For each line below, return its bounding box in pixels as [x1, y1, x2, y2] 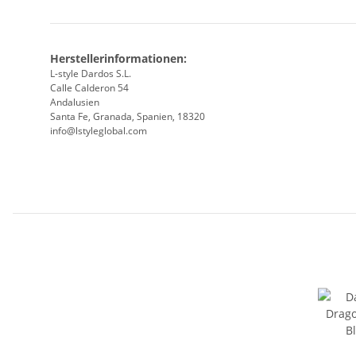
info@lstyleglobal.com [50, 124, 147, 138]
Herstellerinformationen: [50, 51, 187, 67]
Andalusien [50, 95, 99, 110]
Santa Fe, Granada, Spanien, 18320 [50, 110, 205, 124]
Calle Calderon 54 [50, 81, 129, 95]
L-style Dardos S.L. [50, 67, 131, 81]
